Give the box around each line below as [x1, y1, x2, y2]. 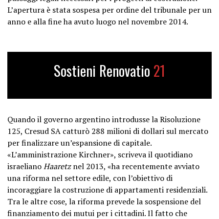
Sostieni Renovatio [54, 60, 153, 81]
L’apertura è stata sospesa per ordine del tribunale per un [7, 4, 212, 15]
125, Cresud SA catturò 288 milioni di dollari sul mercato [7, 125, 208, 136]
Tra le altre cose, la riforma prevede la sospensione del [7, 196, 201, 207]
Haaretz [44, 160, 71, 172]
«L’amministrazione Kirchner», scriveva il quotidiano [7, 149, 193, 160]
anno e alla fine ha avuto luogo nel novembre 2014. [7, 16, 188, 27]
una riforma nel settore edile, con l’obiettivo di [7, 172, 173, 183]
